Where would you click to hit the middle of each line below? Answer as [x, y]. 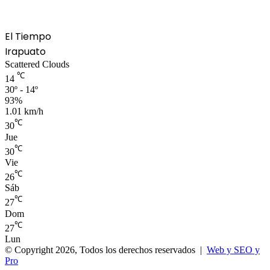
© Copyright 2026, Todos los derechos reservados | [106, 250]
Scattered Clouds [37, 64]
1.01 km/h [24, 111]
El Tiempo [28, 37]
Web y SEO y [233, 250]
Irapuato [25, 52]
